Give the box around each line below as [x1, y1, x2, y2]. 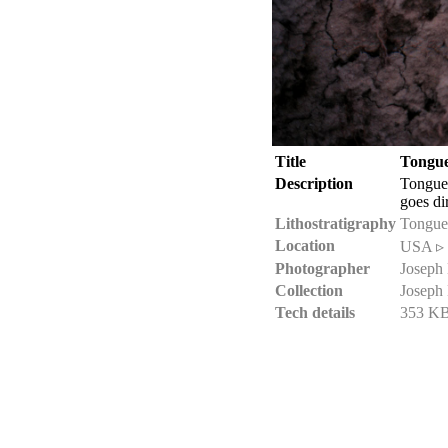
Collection [275, 281, 343, 299]
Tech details [275, 303, 355, 321]
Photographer [275, 259, 370, 277]
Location [275, 236, 335, 254]
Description [275, 174, 353, 192]
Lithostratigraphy [275, 214, 396, 232]
